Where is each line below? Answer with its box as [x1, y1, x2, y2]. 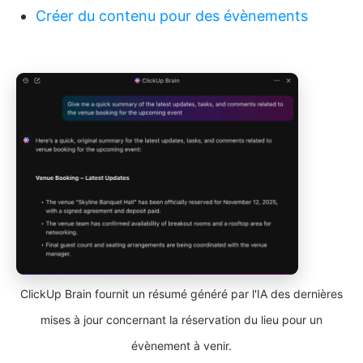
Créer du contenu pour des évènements [36, 6, 308, 24]
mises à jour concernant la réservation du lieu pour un [41, 312, 322, 327]
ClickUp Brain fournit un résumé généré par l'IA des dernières [20, 286, 343, 301]
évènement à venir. [131, 338, 232, 352]
